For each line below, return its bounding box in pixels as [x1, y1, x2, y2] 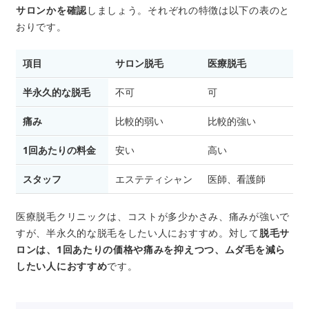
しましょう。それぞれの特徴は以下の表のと [86, 3, 290, 17]
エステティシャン [115, 172, 192, 186]
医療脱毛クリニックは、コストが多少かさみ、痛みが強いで [16, 210, 290, 223]
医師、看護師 [208, 172, 266, 186]
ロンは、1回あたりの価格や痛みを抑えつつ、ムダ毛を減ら [16, 243, 286, 257]
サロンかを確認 [16, 3, 87, 17]
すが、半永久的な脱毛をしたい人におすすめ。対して [16, 226, 259, 240]
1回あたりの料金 [23, 143, 96, 157]
